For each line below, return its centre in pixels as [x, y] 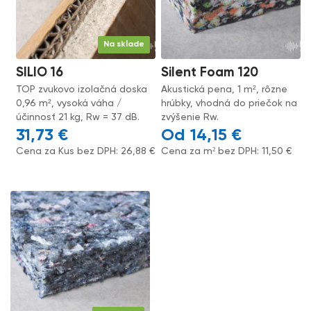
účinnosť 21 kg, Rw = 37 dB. [78, 117]
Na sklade [124, 44]
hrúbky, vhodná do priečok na [229, 103]
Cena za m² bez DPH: [212, 151]
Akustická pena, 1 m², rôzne [225, 89]
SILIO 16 [40, 72]
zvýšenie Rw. [190, 117]
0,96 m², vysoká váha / [69, 103]
